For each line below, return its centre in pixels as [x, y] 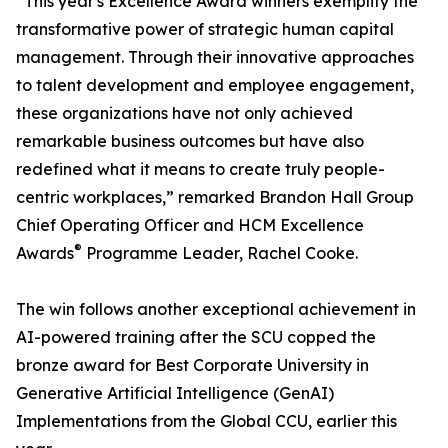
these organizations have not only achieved [184, 113]
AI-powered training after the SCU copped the [196, 337]
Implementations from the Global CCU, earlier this [206, 421]
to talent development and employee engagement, [215, 85]
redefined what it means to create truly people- [200, 169]
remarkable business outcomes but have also [190, 141]
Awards [45, 253]
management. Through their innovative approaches [215, 57]
